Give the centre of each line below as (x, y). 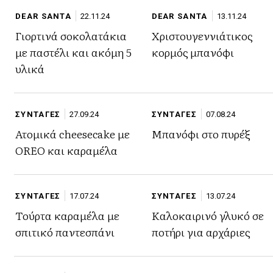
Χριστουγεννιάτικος (202, 36)
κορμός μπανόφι (193, 52)
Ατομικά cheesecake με (73, 134)
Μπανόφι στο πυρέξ (201, 134)
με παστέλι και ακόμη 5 (73, 52)
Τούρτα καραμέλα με (67, 215)
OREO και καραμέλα (66, 150)
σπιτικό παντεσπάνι (65, 232)
